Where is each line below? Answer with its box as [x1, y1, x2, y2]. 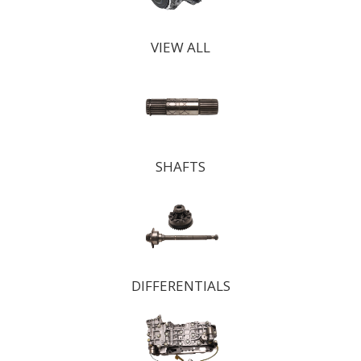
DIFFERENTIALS [131, 276, 230, 295]
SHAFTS [156, 157, 205, 176]
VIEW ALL [151, 38, 210, 56]
